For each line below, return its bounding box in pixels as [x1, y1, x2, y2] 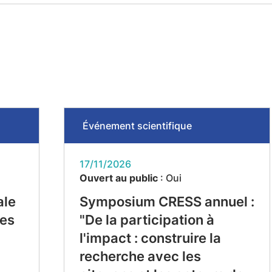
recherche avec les [79, 248, 201, 264]
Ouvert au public [79, 172, 158, 184]
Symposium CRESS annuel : [79, 194, 254, 209]
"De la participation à [79, 212, 214, 228]
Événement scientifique [82, 120, 192, 132]
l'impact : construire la [79, 230, 221, 246]
